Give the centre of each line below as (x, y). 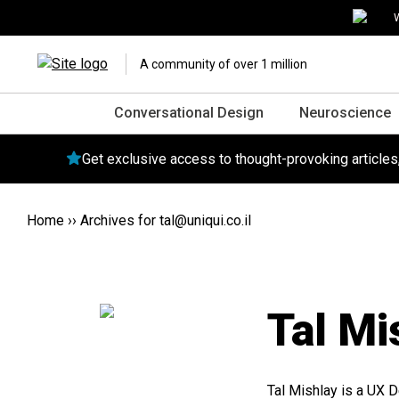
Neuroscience (345, 113)
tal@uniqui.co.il (205, 220)
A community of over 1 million (224, 64)
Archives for (120, 220)
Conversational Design (189, 113)
